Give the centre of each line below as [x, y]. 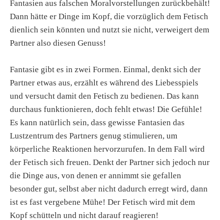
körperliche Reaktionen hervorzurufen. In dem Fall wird [107, 149]
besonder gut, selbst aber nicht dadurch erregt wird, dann [109, 189]
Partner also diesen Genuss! [58, 43]
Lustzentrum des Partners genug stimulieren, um [94, 136]
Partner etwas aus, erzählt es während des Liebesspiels [104, 82]
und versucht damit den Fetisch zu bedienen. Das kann [104, 96]
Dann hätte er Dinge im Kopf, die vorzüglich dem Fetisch [109, 16]
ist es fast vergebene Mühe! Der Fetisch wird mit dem [102, 202]
